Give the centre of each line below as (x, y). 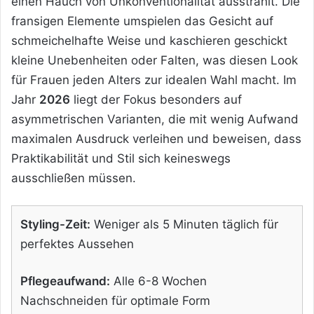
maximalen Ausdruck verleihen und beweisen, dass (156, 138)
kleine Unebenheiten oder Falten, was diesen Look (155, 60)
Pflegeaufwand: (65, 281)
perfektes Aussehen (77, 244)
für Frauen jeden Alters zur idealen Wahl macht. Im (154, 80)
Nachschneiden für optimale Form (115, 300)
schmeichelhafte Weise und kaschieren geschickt (149, 40)
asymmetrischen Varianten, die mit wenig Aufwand (155, 119)
